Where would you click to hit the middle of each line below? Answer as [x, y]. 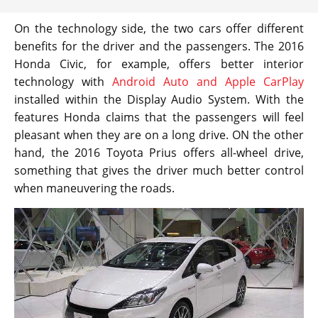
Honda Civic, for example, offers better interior [159, 64]
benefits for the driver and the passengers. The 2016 [159, 46]
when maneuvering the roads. [94, 188]
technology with [63, 82]
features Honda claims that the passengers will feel [159, 117]
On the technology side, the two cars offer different [159, 29]
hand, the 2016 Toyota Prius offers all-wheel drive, [159, 153]
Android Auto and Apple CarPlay [208, 82]
